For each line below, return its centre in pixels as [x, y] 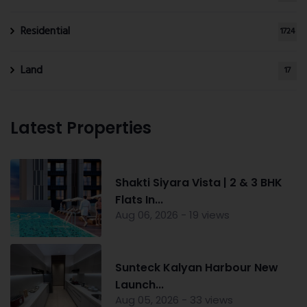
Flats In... [139, 200]
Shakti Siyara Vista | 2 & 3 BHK [198, 183]
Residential [45, 32]
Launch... [139, 284]
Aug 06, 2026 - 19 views [172, 215]
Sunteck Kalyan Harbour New [196, 267]
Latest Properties [81, 128]
